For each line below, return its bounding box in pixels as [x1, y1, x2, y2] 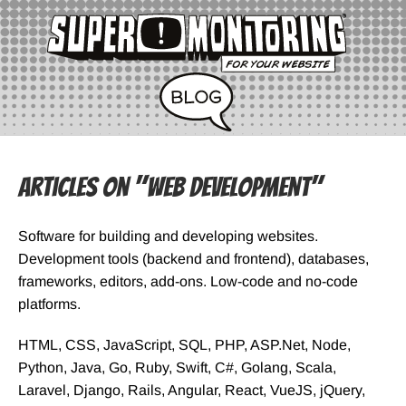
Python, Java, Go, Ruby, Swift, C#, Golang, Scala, [18, 360, 336, 376]
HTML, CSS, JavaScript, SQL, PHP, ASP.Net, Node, [18, 337, 351, 353]
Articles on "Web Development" [18, 173, 322, 202]
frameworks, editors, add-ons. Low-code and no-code [18, 274, 358, 290]
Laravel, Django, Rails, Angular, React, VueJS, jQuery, [18, 382, 365, 399]
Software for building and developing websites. [18, 228, 318, 245]
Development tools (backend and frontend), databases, [18, 251, 369, 267]
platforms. [18, 296, 81, 313]
